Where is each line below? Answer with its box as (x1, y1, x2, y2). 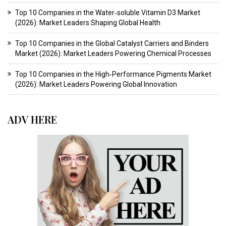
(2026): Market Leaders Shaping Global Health (15, 19, 160, 27)
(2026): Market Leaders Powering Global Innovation (15, 80, 177, 89)
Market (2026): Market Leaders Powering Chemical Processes (15, 49, 211, 58)
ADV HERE (8, 112, 57, 127)
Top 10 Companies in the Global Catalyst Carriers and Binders (15, 39, 209, 48)
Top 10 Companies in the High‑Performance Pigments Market (15, 70, 211, 79)
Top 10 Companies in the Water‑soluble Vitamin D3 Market (15, 9, 200, 17)
